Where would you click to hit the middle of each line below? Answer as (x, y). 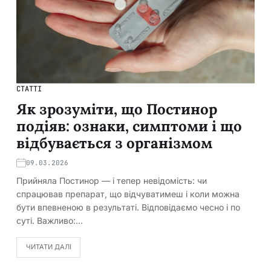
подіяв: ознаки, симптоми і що (129, 126)
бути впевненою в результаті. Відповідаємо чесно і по (128, 207)
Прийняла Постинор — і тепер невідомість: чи (112, 180)
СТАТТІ (29, 89)
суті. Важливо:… (50, 220)
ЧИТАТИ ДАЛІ (48, 247)
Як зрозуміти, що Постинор (117, 109)
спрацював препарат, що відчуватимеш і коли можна (128, 194)
